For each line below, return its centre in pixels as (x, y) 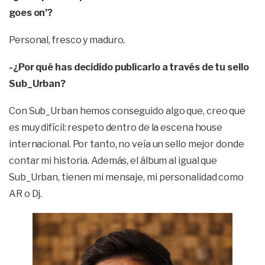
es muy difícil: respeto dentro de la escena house (116, 127)
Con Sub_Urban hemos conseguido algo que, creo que (127, 111)
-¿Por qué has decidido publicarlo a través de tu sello (129, 67)
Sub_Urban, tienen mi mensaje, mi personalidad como (126, 177)
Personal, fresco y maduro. (67, 40)
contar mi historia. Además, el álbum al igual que (113, 161)
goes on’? (31, 13)
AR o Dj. (26, 194)
